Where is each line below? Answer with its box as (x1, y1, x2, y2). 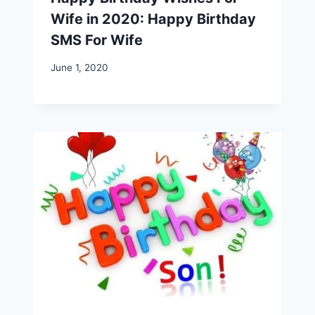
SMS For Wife (51, 32, 143, 49)
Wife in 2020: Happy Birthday (51, 11, 256, 28)
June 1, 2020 (51, 61, 108, 73)
